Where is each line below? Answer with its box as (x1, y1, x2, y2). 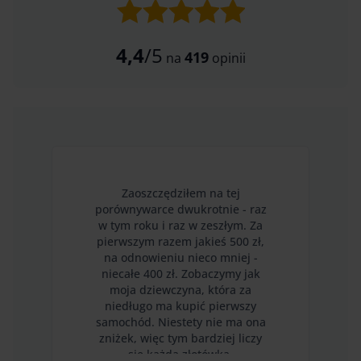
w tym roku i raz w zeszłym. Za (98, 218, 263, 233)
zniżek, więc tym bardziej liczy (99, 330, 262, 346)
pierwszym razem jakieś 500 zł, (97, 234, 264, 249)
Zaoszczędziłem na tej (121, 185, 240, 201)
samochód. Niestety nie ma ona (95, 314, 266, 330)
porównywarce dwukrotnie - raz (94, 201, 267, 217)
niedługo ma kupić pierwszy (105, 298, 256, 313)
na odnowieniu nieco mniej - (103, 250, 258, 265)
